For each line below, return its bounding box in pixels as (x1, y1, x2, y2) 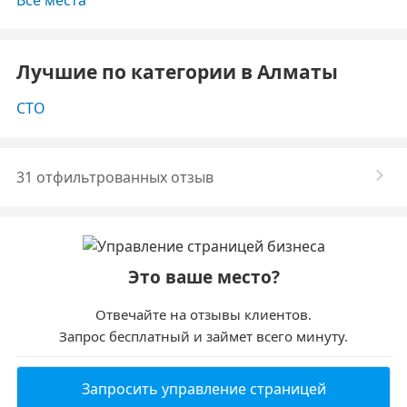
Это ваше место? (127, 265, 280, 289)
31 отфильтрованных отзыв (16, 167, 213, 187)
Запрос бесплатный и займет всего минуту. (59, 327, 348, 345)
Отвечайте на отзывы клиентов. (95, 305, 312, 323)
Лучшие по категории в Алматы (16, 59, 338, 84)
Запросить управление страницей (81, 379, 326, 399)
